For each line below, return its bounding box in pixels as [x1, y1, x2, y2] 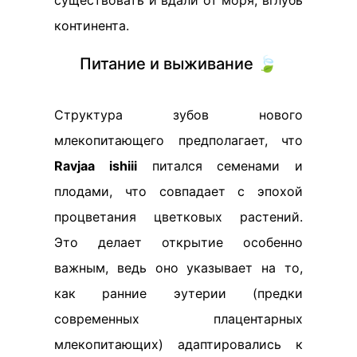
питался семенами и [136, 158, 303, 174]
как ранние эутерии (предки [54, 285, 303, 301]
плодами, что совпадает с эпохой [54, 183, 303, 199]
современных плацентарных [54, 311, 303, 327]
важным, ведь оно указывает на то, [54, 260, 303, 276]
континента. [54, 18, 129, 33]
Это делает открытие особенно [54, 234, 303, 250]
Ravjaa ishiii [54, 158, 137, 174]
